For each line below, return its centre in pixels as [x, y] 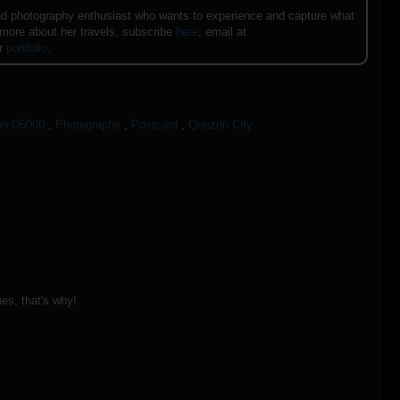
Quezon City [221, 125]
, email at [222, 31]
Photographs [88, 125]
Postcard [154, 125]
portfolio [27, 47]
